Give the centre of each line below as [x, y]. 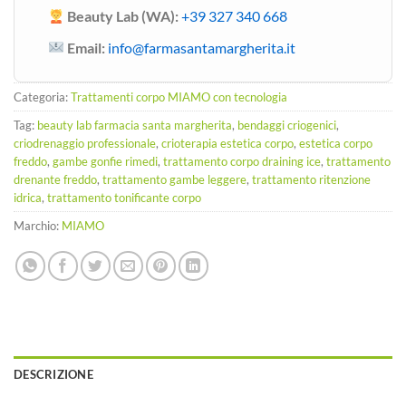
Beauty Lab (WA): [122, 16]
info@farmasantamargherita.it [202, 47]
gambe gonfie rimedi [105, 162]
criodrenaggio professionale [85, 144]
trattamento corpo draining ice [242, 162]
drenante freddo [55, 180]
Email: [85, 47]
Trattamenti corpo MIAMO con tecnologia [179, 97]
